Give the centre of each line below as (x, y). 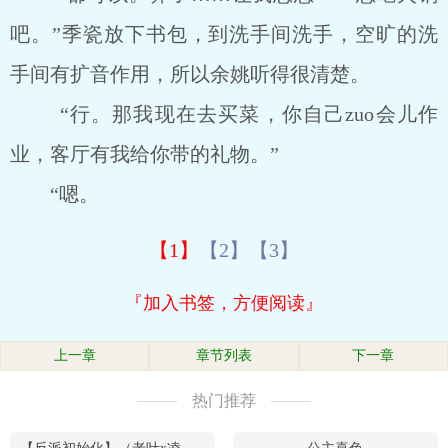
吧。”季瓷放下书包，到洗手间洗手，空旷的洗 (224, 34)
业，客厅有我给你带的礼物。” (144, 154)
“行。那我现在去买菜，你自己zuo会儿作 (224, 114)
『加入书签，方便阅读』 (224, 303)
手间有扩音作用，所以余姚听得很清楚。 (190, 74)
